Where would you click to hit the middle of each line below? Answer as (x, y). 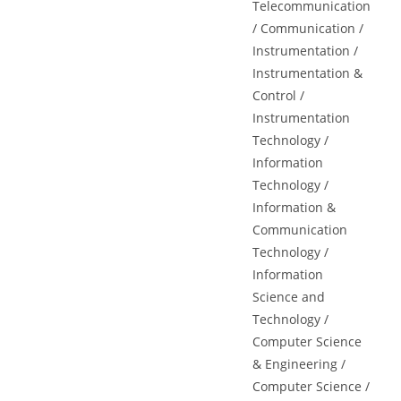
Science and (289, 297)
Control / (279, 95)
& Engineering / (299, 364)
